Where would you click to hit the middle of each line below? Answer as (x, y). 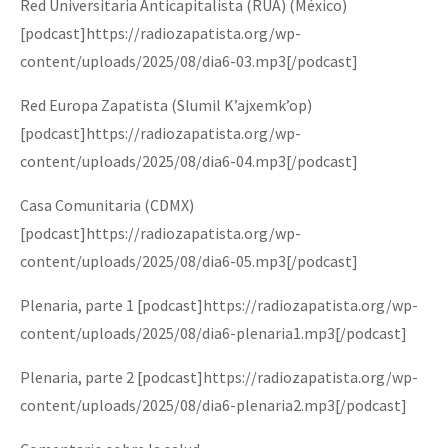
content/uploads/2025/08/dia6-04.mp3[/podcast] (189, 160)
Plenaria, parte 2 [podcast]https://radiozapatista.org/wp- (219, 376)
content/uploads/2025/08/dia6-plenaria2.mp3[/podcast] (213, 404)
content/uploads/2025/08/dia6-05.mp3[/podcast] (189, 260)
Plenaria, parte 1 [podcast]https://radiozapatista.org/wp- (219, 304)
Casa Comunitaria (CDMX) (107, 204)
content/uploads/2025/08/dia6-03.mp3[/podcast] (189, 60)
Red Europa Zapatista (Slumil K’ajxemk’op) (166, 104)
